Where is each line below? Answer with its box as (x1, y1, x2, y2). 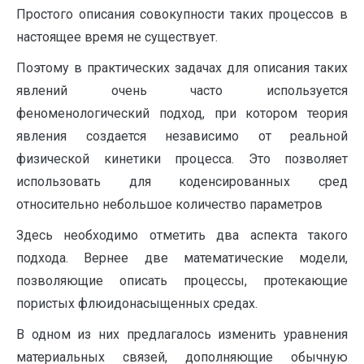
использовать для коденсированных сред (16, 174, 348, 189)
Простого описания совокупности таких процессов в (16, 6, 348, 22)
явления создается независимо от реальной (16, 128, 348, 144)
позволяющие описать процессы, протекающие (16, 273, 348, 288)
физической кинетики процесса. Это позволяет (16, 151, 348, 167)
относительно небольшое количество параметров (16, 197, 323, 212)
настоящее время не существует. (16, 29, 218, 45)
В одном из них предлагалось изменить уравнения (16, 327, 348, 342)
